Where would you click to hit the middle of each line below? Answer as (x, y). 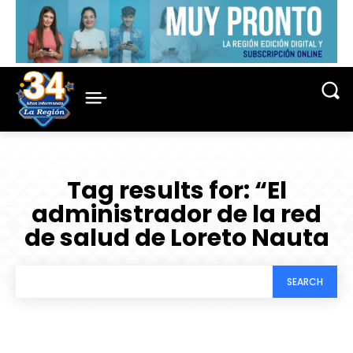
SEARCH (305, 281)
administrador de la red (176, 215)
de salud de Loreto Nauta (176, 238)
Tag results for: (160, 191)
